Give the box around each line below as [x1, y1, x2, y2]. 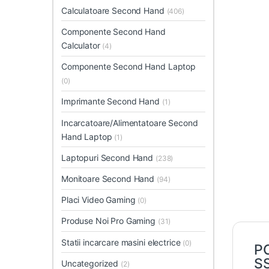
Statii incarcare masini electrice [61, 237, 183, 247]
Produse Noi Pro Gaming [61, 216, 158, 226]
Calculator [61, 40, 103, 51]
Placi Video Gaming [61, 195, 138, 205]
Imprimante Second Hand [61, 96, 162, 107]
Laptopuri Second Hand [61, 152, 156, 163]
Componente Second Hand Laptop [61, 61, 196, 72]
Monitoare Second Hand [61, 174, 157, 184]
